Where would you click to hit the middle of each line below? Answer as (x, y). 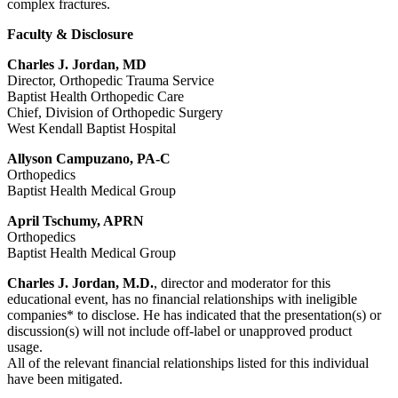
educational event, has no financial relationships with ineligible (182, 299)
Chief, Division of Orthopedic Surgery (115, 112)
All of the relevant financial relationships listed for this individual (188, 363)
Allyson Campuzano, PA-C (89, 159)
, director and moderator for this (242, 283)
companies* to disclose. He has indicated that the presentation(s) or (194, 315)
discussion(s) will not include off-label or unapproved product (179, 331)
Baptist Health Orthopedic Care (96, 96)
